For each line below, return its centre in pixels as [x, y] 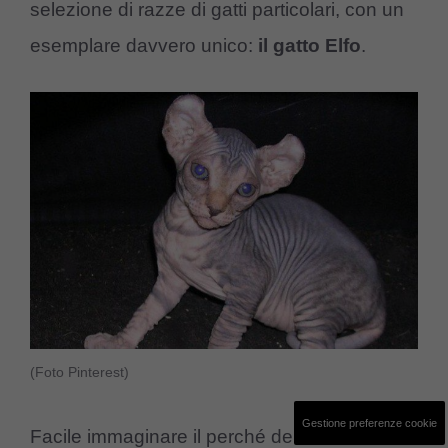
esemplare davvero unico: [144, 45]
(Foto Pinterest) [79, 372]
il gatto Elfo [309, 45]
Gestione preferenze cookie [369, 423]
